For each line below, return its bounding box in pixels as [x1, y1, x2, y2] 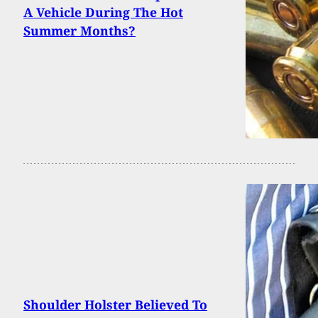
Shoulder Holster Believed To [23, 295, 207, 313]
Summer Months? [23, 21, 136, 39]
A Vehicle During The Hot [23, 3, 183, 21]
